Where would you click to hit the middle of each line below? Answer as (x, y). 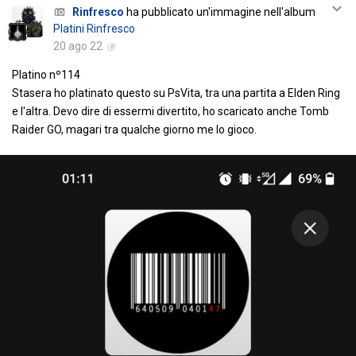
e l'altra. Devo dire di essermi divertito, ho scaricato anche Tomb (170, 112)
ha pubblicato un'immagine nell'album (220, 12)
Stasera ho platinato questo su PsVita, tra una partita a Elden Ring (176, 93)
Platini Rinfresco (94, 29)
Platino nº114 (46, 75)
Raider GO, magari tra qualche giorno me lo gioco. (134, 130)
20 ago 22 (78, 46)
